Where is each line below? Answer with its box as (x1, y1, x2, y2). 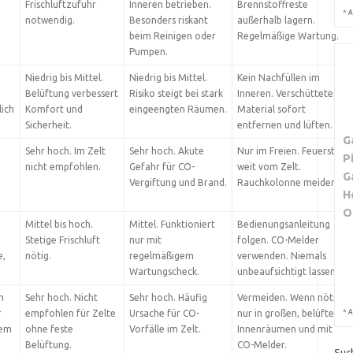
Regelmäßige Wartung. (236, 31, 339, 41)
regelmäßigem (128, 251, 194, 261)
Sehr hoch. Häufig (128, 292, 207, 303)
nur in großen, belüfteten (236, 308, 349, 318)
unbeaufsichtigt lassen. (236, 266, 338, 277)
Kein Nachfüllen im (236, 72, 320, 83)
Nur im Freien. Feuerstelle (236, 146, 351, 156)
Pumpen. (128, 46, 168, 57)
